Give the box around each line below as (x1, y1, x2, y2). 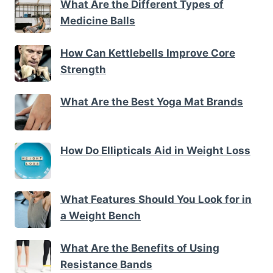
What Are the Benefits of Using (60, 241, 219, 254)
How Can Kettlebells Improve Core (60, 46, 235, 59)
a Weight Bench (60, 209, 141, 222)
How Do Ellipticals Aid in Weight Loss (60, 144, 250, 157)
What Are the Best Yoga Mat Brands (60, 95, 243, 108)
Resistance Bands (60, 258, 152, 271)
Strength (60, 63, 106, 76)
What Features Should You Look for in (60, 193, 252, 205)
